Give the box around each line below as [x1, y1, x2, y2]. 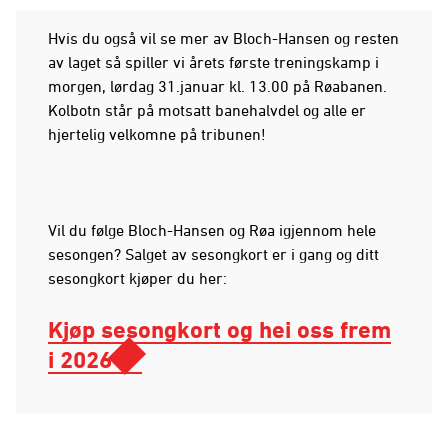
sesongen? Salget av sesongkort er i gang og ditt [48, 244, 379, 263]
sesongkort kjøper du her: [48, 268, 227, 287]
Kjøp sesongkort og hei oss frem [48, 315, 391, 342]
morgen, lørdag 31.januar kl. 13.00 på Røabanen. [48, 76, 387, 95]
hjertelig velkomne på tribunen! [48, 124, 266, 143]
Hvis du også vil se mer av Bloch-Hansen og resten [48, 28, 399, 47]
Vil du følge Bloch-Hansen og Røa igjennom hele [48, 220, 376, 239]
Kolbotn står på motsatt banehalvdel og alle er [48, 100, 366, 119]
